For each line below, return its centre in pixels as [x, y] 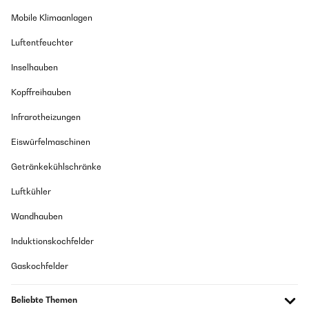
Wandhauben [37, 217]
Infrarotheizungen [46, 117]
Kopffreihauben [41, 92]
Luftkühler [31, 192]
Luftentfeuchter [42, 43]
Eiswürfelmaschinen [51, 142]
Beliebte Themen [44, 300]
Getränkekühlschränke [56, 167]
